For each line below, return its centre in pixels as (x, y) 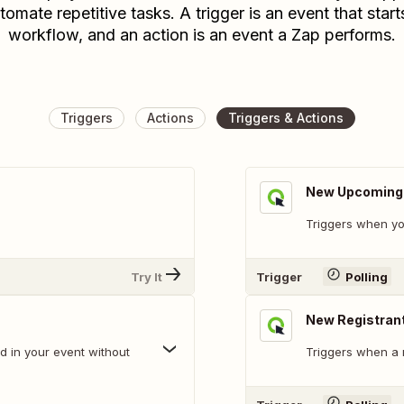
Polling (366, 276)
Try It (147, 276)
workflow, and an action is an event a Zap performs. (202, 35)
